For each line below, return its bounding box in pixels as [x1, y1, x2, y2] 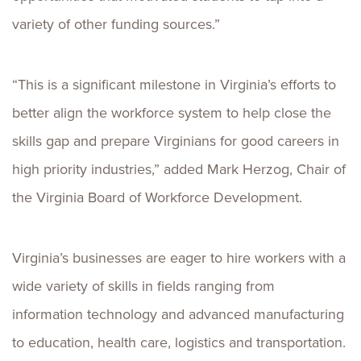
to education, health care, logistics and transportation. [12, 332, 346, 353]
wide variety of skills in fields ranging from [12, 276, 275, 297]
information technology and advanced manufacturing [12, 304, 344, 325]
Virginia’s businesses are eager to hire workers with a [12, 247, 346, 268]
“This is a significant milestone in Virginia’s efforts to [12, 74, 336, 95]
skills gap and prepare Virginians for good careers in [12, 131, 339, 151]
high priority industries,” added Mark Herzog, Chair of [12, 159, 346, 180]
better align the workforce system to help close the [12, 102, 331, 123]
